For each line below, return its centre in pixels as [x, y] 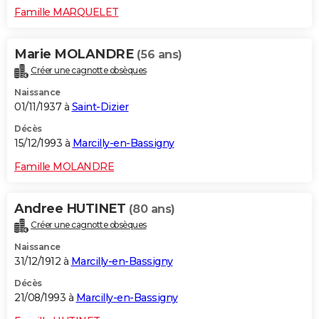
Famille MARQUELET [67, 12]
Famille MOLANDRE [64, 167]
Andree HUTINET [72, 209]
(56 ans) [159, 55]
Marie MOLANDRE [75, 54]
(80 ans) [152, 209]
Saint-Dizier [100, 107]
